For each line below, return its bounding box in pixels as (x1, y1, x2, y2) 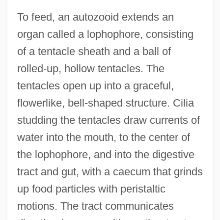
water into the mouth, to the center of (17, 131, 190, 143)
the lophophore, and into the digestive (17, 148, 194, 161)
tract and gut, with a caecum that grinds (17, 165, 203, 178)
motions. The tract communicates (17, 199, 174, 212)
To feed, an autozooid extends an (17, 10, 174, 23)
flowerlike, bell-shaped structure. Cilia (17, 96, 194, 109)
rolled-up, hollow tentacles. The (17, 62, 165, 75)
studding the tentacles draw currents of (17, 113, 200, 126)
